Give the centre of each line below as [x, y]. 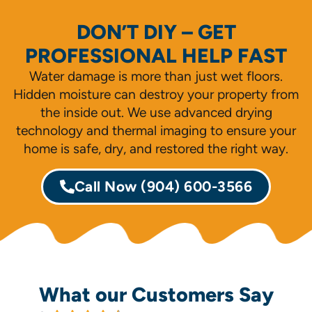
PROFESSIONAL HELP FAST [156, 56]
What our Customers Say [156, 295]
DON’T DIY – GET [156, 32]
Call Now [108, 186]
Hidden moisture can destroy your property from [156, 94]
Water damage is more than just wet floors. [156, 76]
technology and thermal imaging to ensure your [156, 131]
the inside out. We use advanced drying [156, 112]
